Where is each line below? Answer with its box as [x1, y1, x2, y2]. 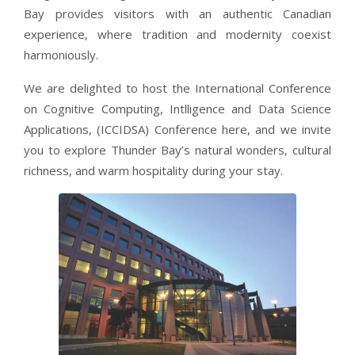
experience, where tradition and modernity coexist [24, 26, 331, 42]
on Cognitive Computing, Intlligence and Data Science [24, 101, 331, 116]
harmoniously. [24, 47, 98, 63]
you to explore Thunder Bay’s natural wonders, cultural [24, 142, 331, 158]
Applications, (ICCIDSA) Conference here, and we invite [24, 121, 331, 137]
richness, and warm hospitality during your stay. [24, 162, 283, 178]
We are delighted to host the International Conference [24, 80, 331, 96]
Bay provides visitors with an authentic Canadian [24, 6, 331, 21]
